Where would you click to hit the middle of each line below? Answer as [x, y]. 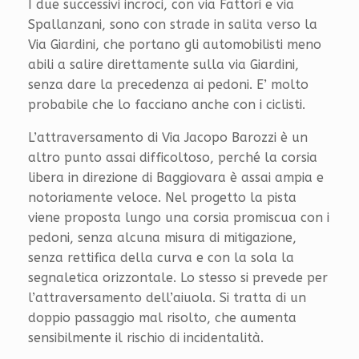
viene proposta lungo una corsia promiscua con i [179, 217]
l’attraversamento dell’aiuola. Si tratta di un [167, 297]
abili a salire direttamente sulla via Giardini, [163, 64]
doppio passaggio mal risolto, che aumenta [162, 317]
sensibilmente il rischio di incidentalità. [146, 337]
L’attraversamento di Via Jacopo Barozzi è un [168, 137]
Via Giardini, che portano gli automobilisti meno [175, 44]
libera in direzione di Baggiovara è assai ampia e [176, 177]
